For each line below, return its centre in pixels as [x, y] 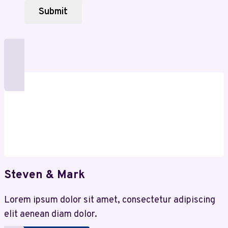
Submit [53, 12]
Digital [95, 24]
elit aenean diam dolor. [51, 215]
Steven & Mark [45, 176]
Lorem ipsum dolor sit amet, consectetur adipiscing [110, 201]
